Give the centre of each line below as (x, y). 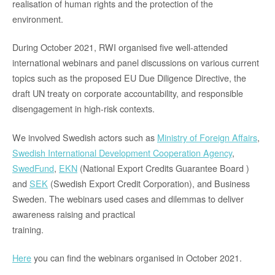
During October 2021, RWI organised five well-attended (120, 47)
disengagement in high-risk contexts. (83, 109)
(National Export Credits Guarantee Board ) (163, 168)
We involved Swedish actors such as (85, 137)
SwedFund (33, 168)
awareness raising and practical (74, 214)
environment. (38, 18)
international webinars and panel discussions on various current (136, 63)
